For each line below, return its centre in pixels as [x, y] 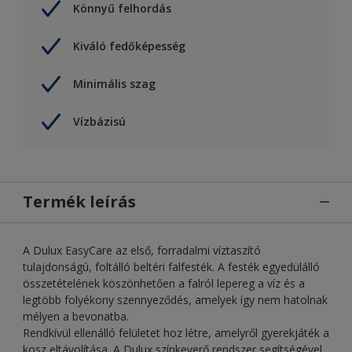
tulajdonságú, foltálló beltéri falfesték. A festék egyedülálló [171, 266]
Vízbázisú [99, 122]
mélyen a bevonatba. [76, 316]
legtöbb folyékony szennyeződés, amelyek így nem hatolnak [175, 299]
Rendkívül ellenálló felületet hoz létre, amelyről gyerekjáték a [176, 332]
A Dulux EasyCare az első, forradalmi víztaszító [142, 250]
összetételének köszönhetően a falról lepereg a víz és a [164, 283]
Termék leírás [79, 201]
